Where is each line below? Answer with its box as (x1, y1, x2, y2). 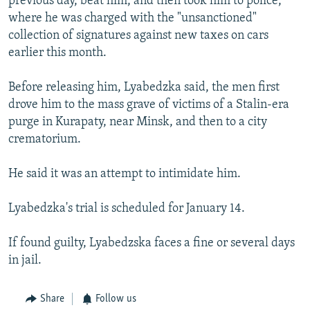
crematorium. (8, 133, 81, 147)
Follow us (95, 293, 136, 305)
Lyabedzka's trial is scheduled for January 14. (8, 202, 245, 216)
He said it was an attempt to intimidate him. (8, 167, 241, 181)
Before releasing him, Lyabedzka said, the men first (8, 81, 280, 95)
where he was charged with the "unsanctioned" (8, 12, 257, 26)
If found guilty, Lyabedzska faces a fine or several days (8, 237, 295, 250)
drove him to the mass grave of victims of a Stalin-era (8, 98, 289, 112)
